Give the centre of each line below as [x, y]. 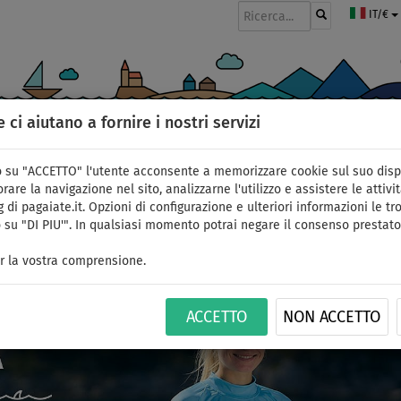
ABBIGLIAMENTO [221, 145]
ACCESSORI [317, 145]
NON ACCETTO [332, 318]
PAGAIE [90, 145]
